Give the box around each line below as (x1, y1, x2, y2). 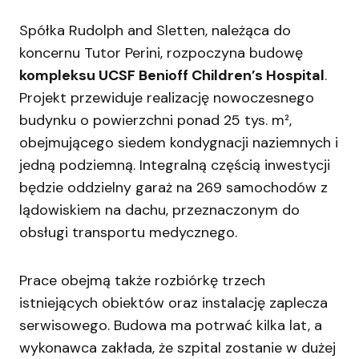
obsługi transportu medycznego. (19, 223, 237, 243)
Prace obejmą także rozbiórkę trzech (19, 271, 265, 291)
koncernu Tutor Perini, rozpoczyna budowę (19, 43, 303, 63)
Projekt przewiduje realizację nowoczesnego (19, 88, 314, 108)
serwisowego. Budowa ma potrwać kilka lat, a (19, 316, 322, 336)
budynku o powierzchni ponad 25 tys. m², (19, 111, 292, 131)
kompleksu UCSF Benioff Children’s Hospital (19, 66, 325, 86)
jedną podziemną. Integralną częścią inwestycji (19, 155, 330, 175)
